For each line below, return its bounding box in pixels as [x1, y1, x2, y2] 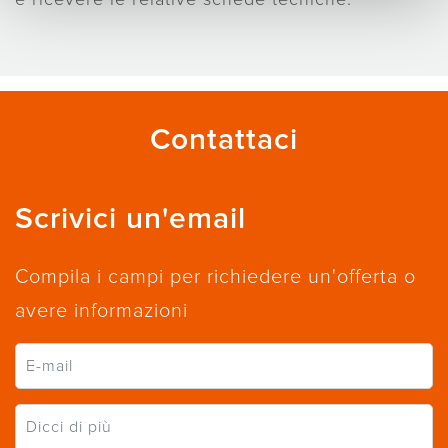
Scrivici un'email [15, 204, 246, 234]
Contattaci [150, 125, 298, 155]
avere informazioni [15, 301, 188, 321]
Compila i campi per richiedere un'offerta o [15, 267, 416, 287]
